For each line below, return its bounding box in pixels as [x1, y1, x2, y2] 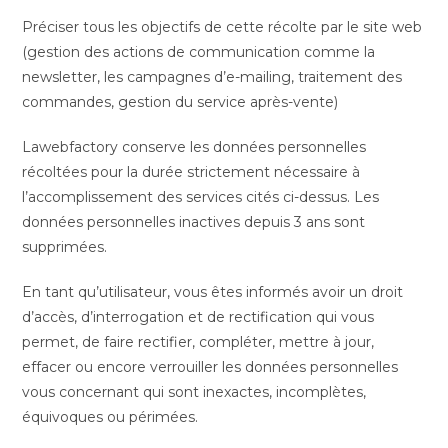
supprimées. [22, 238, 108, 256]
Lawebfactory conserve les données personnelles [22, 138, 367, 156]
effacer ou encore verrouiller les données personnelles [22, 358, 399, 376]
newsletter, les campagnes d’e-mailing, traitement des [22, 68, 403, 86]
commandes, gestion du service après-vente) [22, 93, 339, 111]
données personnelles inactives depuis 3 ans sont [22, 213, 366, 231]
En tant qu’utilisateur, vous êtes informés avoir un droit [22, 283, 404, 301]
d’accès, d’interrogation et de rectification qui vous [22, 308, 375, 326]
